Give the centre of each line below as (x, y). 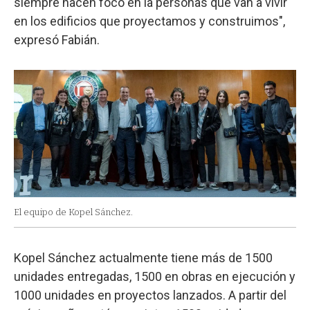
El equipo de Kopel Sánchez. (73, 212)
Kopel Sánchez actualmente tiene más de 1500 (143, 258)
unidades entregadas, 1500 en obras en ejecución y (155, 277)
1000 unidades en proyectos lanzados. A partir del (150, 295)
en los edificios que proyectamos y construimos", (149, 21)
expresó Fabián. (57, 39)
